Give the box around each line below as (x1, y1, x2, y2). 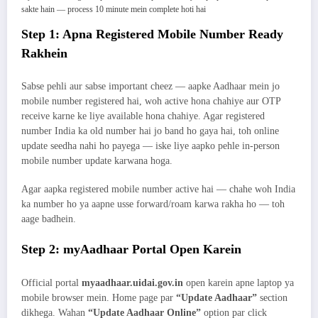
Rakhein (21, 45, 67, 60)
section (257, 292, 287, 303)
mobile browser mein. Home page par (21, 292, 176, 303)
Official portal (21, 277, 82, 288)
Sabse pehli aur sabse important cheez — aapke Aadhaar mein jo (21, 81, 280, 92)
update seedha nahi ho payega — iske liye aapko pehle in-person (21, 141, 280, 152)
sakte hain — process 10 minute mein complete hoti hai (21, 4, 206, 14)
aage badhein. (21, 214, 76, 225)
